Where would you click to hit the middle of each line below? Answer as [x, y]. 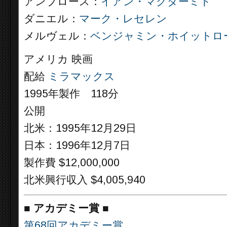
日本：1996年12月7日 [77, 145]
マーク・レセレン [123, 19]
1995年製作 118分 [71, 94]
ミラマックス [82, 77]
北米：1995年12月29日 [80, 128]
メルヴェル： [57, 36]
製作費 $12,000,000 [72, 163]
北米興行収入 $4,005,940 [85, 180]
